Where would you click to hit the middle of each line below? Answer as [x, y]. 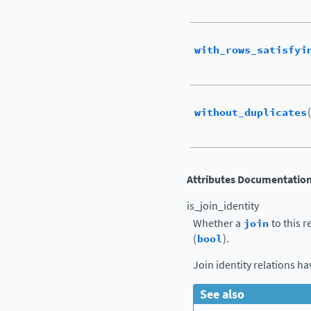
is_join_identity [223, 206]
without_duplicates [251, 112]
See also [222, 294]
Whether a [218, 223]
